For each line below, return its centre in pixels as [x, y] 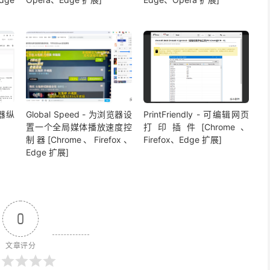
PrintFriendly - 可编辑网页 [196, 114]
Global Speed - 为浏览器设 [79, 114]
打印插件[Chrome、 [196, 127]
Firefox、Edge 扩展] [183, 139]
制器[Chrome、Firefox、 [79, 139]
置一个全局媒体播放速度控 [79, 127]
